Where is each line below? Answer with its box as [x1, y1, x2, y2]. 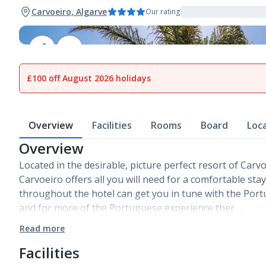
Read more [20, 223, 65, 234]
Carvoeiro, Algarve [31, 6, 107, 17]
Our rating [145, 7, 180, 17]
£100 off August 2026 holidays [27, 72, 151, 84]
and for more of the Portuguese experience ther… [19, 201, 241, 214]
